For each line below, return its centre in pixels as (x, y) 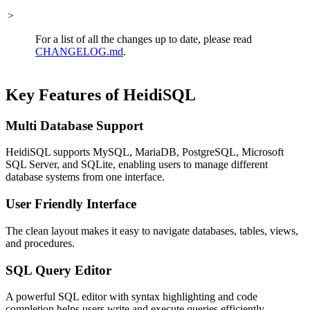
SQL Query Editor (58, 270)
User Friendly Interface (71, 204)
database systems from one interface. (85, 177)
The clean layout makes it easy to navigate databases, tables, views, (152, 230)
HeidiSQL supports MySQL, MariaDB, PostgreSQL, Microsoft (145, 152)
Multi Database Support (74, 125)
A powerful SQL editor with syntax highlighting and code (131, 297)
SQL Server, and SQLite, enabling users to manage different (137, 165)
